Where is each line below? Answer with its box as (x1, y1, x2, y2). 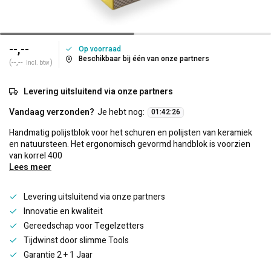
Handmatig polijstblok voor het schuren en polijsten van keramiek (9, 126, 252, 139)
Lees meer (9, 161, 51, 174)
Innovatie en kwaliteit (24, 205, 103, 218)
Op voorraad (79, 44, 121, 54)
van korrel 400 (9, 149, 62, 162)
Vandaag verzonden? (9, 106, 94, 119)
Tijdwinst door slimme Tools (24, 234, 129, 247)
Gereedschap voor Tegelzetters (24, 220, 144, 232)
